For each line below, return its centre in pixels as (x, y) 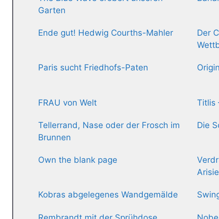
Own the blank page (78, 160)
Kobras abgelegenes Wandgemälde (108, 195)
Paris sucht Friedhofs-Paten (93, 68)
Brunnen (55, 137)
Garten (52, 10)
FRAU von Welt (67, 102)
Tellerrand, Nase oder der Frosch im (109, 125)
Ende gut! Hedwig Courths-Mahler (106, 33)
